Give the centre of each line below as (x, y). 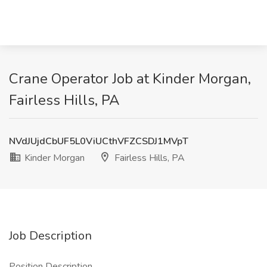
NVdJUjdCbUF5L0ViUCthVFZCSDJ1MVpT (99, 141)
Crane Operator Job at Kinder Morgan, (130, 79)
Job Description (50, 236)
